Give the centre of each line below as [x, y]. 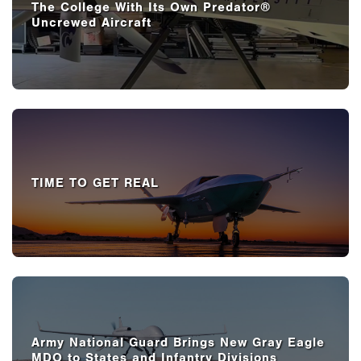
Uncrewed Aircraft [91, 22]
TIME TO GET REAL [95, 183]
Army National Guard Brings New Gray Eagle [178, 342]
